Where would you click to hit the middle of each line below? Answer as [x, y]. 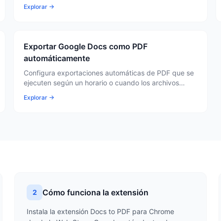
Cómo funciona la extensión [96, 192]
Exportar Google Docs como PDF [85, 46]
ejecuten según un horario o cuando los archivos [101, 83]
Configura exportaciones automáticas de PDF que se [109, 73]
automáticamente [56, 58]
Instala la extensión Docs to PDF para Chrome [101, 211]
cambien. [38, 92]
